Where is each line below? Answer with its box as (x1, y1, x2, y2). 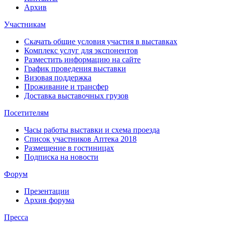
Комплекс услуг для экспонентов (24, 46, 138, 55)
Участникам (4, 20, 46, 29)
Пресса (4, 212, 28, 221)
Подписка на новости (24, 152, 98, 161)
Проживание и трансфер (24, 82, 108, 91)
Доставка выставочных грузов (24, 91, 129, 100)
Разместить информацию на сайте (24, 55, 141, 64)
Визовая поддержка (24, 73, 91, 82)
